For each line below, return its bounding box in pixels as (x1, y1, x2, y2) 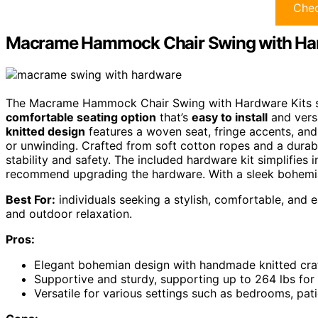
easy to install (192, 110, 268, 125)
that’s (156, 110, 192, 125)
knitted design (6, 124, 85, 139)
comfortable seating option (6, 110, 156, 125)
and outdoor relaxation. (6, 207, 132, 221)
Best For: (6, 192, 55, 207)
